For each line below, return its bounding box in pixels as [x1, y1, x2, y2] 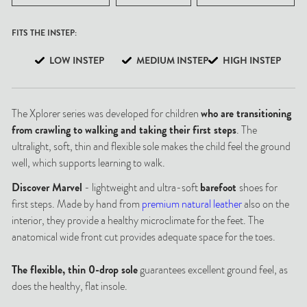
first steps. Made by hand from [12, 196, 143, 212]
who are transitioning [201, 105, 292, 121]
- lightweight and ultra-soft [82, 180, 201, 196]
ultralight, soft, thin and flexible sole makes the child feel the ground [12, 138, 291, 154]
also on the [242, 196, 290, 212]
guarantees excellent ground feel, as [138, 262, 288, 278]
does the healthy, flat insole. [12, 278, 128, 295]
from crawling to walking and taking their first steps [12, 121, 237, 138]
